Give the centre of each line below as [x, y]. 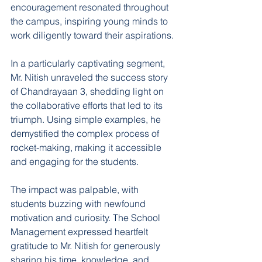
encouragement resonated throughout [91, 7]
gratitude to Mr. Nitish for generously [87, 246]
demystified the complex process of [86, 133]
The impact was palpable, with [76, 189]
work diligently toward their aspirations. [92, 35]
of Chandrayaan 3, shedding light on [88, 91]
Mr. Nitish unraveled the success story [90, 77]
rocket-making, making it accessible [87, 147]
